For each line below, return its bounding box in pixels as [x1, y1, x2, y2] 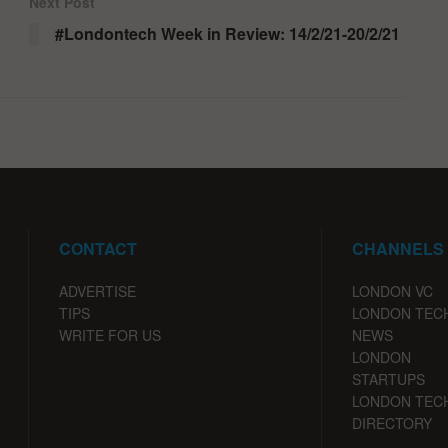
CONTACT [59, 236, 137, 260]
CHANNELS [351, 236, 444, 260]
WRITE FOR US [59, 324, 161, 345]
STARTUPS [351, 368, 425, 389]
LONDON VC [351, 280, 433, 301]
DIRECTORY [351, 412, 432, 433]
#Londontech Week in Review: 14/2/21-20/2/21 [55, 21, 400, 45]
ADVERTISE [59, 280, 136, 301]
